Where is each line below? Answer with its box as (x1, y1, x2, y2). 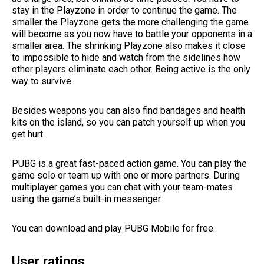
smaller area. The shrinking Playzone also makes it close (12, 39, 246, 51)
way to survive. (12, 75, 73, 87)
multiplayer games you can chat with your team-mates (12, 181, 233, 193)
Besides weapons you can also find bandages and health (12, 104, 245, 116)
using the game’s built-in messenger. (12, 193, 162, 204)
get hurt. (12, 128, 45, 140)
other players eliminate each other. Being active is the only (12, 63, 250, 75)
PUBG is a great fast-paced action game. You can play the (12, 157, 247, 169)
